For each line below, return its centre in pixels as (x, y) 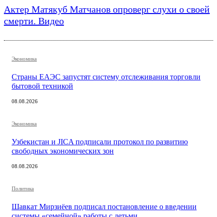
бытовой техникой (42, 86)
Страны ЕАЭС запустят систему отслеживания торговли (106, 77)
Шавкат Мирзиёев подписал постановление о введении (104, 207)
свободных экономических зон (63, 151)
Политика (23, 189)
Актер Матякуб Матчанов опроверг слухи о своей (107, 9)
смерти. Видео (34, 21)
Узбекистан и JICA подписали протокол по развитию (100, 142)
